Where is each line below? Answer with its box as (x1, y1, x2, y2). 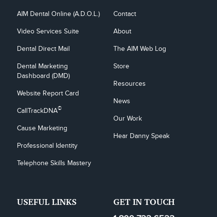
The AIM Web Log (113, 45, 166, 53)
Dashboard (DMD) (17, 72, 70, 80)
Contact (113, 10, 136, 18)
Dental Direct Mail (17, 45, 70, 53)
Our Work (113, 115, 142, 123)
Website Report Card (17, 90, 79, 98)
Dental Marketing (17, 62, 70, 71)
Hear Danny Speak (113, 132, 170, 140)
